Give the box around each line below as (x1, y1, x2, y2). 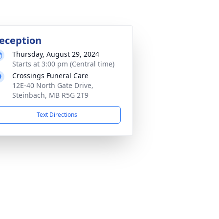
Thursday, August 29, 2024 (12, 49, 99, 59)
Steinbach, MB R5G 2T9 (12, 90, 88, 100)
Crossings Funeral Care (12, 71, 88, 80)
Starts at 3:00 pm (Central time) (12, 59, 114, 68)
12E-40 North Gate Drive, (12, 81, 93, 90)
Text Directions (36, 110, 77, 119)
